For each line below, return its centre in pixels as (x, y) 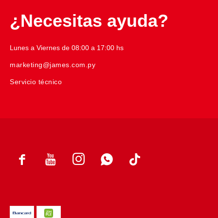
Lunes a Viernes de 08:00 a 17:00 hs (67, 48)
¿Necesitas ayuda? (89, 21)
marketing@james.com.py (53, 65)
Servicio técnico (36, 82)
